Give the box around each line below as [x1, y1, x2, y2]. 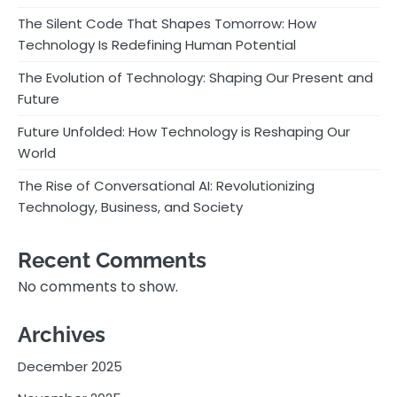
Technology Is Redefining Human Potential [18, 35, 296, 55]
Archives [18, 322, 105, 348]
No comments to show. [18, 276, 178, 298]
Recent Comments [18, 247, 206, 274]
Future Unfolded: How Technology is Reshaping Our [18, 122, 350, 142]
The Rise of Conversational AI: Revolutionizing [18, 176, 315, 196]
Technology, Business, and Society [18, 198, 243, 217]
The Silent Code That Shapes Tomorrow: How [18, 14, 316, 34]
